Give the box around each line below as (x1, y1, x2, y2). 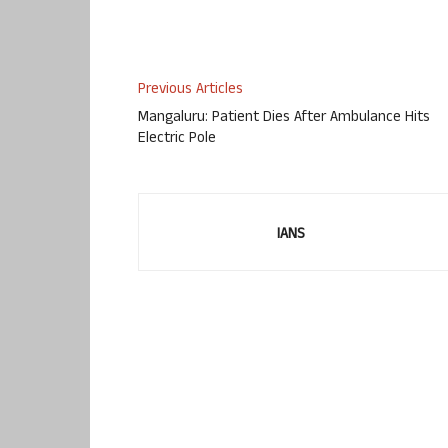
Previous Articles (138, 78, 243, 104)
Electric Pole (138, 127, 216, 153)
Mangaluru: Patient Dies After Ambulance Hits (138, 106, 430, 132)
